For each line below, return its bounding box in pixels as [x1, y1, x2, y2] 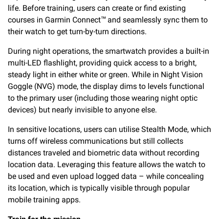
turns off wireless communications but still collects [8, 136, 183, 146]
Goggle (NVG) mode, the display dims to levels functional [8, 82, 204, 91]
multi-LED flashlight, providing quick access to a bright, [8, 58, 197, 68]
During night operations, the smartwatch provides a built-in [8, 46, 209, 56]
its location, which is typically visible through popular [8, 183, 190, 193]
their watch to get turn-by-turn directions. [8, 27, 147, 37]
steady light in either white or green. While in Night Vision [8, 70, 203, 80]
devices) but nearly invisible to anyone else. [8, 105, 157, 115]
